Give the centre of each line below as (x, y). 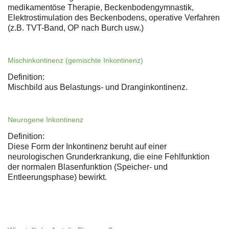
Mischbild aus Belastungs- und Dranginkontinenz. (98, 87)
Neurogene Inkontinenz (45, 120)
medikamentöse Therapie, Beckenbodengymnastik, (101, 8)
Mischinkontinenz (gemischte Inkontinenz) (75, 61)
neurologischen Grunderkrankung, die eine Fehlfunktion (109, 157)
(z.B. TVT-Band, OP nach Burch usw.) (76, 28)
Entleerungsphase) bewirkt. (57, 177)
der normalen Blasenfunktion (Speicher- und (88, 167)
